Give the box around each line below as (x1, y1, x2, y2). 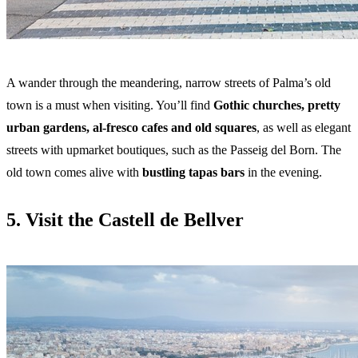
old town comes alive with (6, 165, 142, 180)
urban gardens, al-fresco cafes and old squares (6, 121, 257, 135)
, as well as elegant (257, 121, 351, 135)
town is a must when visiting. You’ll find (6, 98, 213, 113)
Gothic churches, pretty (213, 98, 340, 113)
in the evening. (245, 165, 322, 180)
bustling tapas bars (142, 165, 245, 180)
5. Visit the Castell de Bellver (6, 209, 244, 231)
